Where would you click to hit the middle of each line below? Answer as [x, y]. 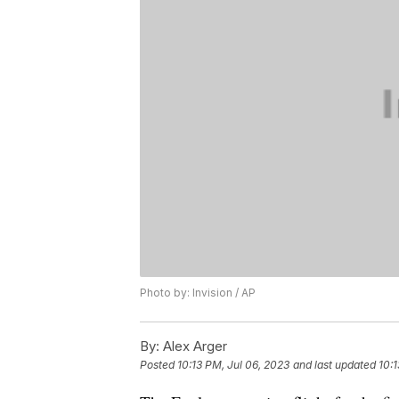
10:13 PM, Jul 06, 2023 [233, 365]
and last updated [334, 365]
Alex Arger [193, 346]
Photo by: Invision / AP [198, 292]
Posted [159, 365]
